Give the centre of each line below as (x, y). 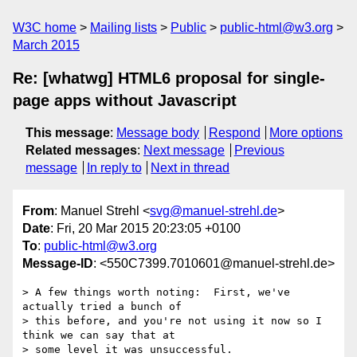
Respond (234, 133)
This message (68, 133)
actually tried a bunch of (102, 307)
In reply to (114, 168)
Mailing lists (124, 27)
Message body (158, 133)
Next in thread (190, 168)
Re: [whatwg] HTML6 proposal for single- (169, 78)
